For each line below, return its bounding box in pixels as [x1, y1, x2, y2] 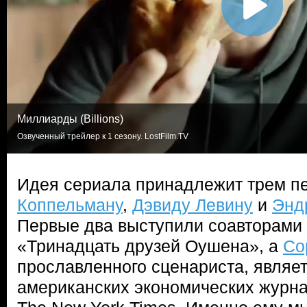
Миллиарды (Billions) [17, 113, 123, 125]
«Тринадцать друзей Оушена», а [17, 236, 283, 256]
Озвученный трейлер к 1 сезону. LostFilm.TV [17, 132, 188, 141]
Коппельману [17, 195, 123, 214]
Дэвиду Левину [132, 195, 253, 214]
